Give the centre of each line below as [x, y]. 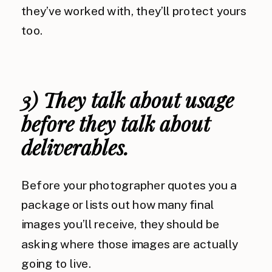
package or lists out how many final [118, 205]
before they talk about [116, 123]
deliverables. [75, 147]
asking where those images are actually [130, 244]
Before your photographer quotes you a [129, 185]
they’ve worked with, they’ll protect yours [134, 11]
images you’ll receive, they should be [121, 224]
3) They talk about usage [127, 100]
